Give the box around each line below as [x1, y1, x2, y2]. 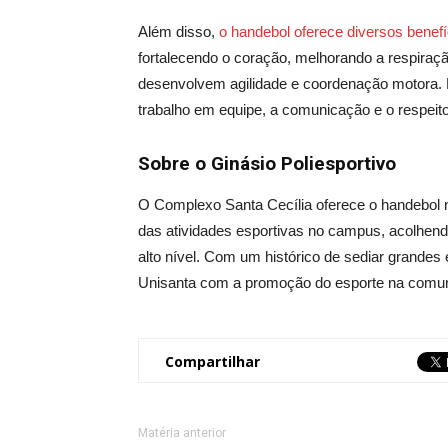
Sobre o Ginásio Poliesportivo [138, 152, 396, 176]
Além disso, [138, 23, 219, 41]
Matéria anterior [138, 426, 226, 440]
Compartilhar [165, 352, 260, 371]
